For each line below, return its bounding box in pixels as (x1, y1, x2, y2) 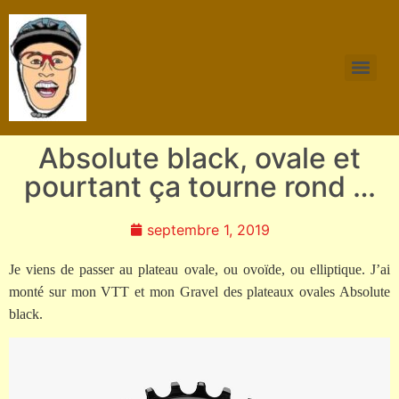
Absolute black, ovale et (38, 141, 361, 175)
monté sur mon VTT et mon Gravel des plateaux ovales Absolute (9, 284, 390, 299)
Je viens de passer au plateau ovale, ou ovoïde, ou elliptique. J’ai (9, 262, 390, 277)
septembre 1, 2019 (146, 221, 270, 239)
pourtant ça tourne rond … (23, 169, 376, 204)
